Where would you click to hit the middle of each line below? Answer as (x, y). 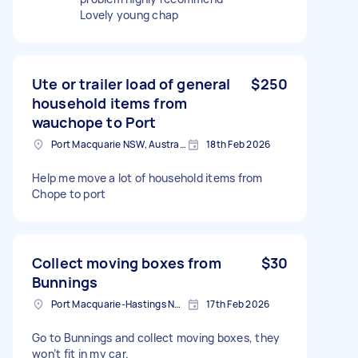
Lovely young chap (129, 14)
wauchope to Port (94, 122)
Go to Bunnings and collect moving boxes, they (156, 337)
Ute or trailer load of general (131, 84)
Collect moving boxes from (127, 263)
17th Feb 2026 (238, 304)
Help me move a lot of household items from (147, 177)
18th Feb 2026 (239, 144)
